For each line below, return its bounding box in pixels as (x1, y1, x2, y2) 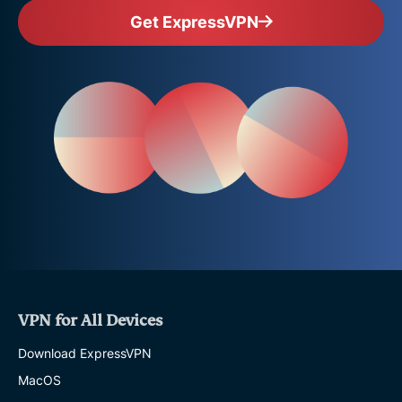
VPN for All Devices (18, 310, 162, 330)
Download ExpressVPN (18, 345, 152, 361)
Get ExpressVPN (129, 13, 258, 32)
